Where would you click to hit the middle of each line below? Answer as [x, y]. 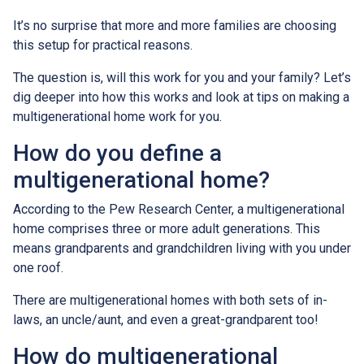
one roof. [38, 267]
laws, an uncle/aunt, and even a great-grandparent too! [166, 319]
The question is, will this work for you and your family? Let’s [182, 77]
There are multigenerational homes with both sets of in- [170, 300]
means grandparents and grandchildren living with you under [182, 248]
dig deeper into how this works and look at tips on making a [181, 97]
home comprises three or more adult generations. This [167, 228]
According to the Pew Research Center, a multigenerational [179, 209]
